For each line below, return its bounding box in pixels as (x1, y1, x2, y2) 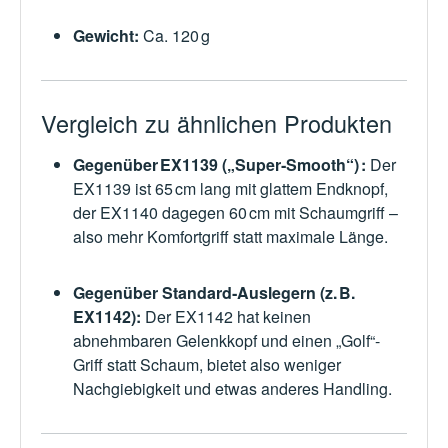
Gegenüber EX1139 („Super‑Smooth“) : (73, 153, 366, 177)
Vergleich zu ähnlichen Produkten (41, 106, 392, 141)
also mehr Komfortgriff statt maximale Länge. (73, 225, 392, 249)
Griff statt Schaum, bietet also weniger (73, 353, 341, 377)
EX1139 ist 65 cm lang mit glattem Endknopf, (73, 177, 388, 201)
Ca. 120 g (139, 24, 210, 48)
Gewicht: (73, 24, 139, 48)
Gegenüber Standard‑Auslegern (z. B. (73, 281, 355, 305)
